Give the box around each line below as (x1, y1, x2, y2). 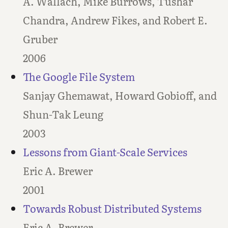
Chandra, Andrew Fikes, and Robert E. (22, 12, 208, 28)
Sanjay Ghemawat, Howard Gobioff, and (22, 88, 217, 103)
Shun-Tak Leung (22, 106, 103, 122)
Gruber (22, 31, 58, 47)
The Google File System (22, 69, 135, 84)
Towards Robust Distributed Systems (22, 201, 202, 216)
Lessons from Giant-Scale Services (22, 144, 187, 160)
